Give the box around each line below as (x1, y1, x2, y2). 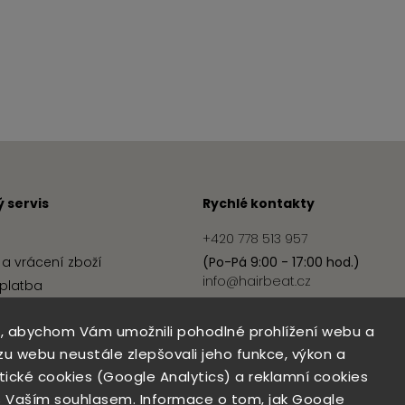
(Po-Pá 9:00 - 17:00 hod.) (202, 253, 360, 272)
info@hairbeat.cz (202, 272, 311, 291)
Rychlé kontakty (202, 193, 315, 212)
